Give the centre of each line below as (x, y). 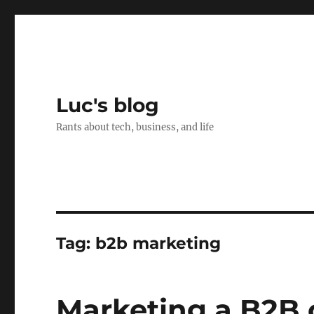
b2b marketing (158, 243)
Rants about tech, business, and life (135, 127)
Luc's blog (108, 105)
